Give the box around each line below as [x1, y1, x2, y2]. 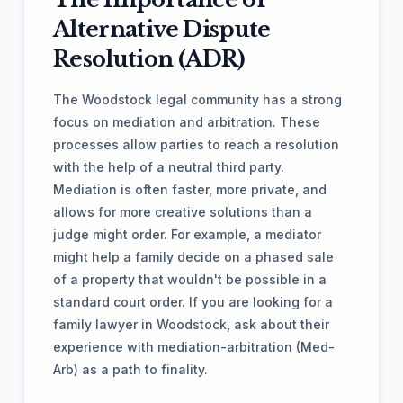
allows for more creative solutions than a [53, 204, 312, 219]
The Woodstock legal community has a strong [53, 92, 342, 107]
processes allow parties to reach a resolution [53, 137, 339, 152]
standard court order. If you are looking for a [53, 294, 333, 309]
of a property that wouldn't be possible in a [53, 272, 327, 287]
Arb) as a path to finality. [53, 362, 208, 377]
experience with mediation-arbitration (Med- [53, 339, 335, 354]
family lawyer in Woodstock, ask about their [53, 317, 329, 332]
